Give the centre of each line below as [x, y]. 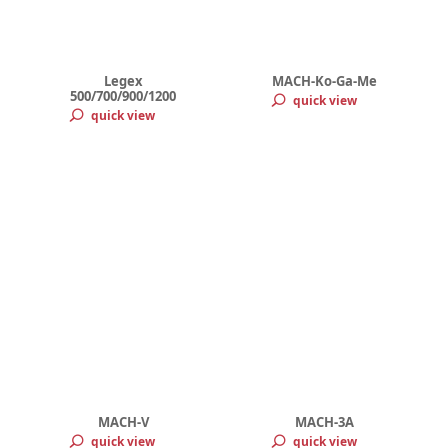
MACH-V [123, 422]
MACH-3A [325, 422]
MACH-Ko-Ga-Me [325, 81]
